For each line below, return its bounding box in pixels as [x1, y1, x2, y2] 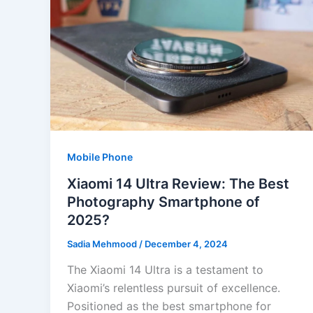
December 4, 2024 [145, 238, 228, 249]
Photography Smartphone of [67, 193, 260, 210]
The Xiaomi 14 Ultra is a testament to [67, 263, 263, 277]
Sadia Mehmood [67, 238, 139, 249]
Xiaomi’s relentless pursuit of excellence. [67, 281, 280, 296]
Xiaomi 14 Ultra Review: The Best [67, 175, 289, 192]
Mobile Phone [67, 150, 133, 163]
